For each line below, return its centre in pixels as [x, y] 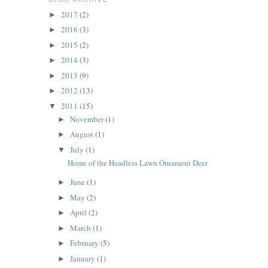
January [84, 258]
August [83, 134]
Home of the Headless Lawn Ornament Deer [138, 163]
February [86, 243]
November [88, 119]
